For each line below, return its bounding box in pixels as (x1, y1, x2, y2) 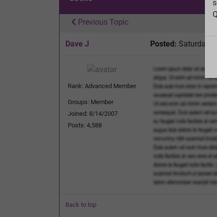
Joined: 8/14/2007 (68, 109, 118, 117)
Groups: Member (68, 98, 113, 106)
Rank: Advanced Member (68, 82, 136, 90)
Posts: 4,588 (68, 121, 102, 129)
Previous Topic (76, 17, 128, 27)
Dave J (65, 39, 89, 48)
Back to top (65, 201, 96, 208)
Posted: (150, 39, 177, 48)
